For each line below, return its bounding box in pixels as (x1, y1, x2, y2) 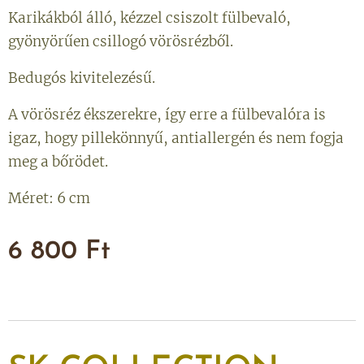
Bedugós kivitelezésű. (8, 69, 155, 87)
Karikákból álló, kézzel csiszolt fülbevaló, (8, 9, 291, 27)
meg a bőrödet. (8, 153, 108, 171)
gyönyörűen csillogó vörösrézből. (8, 32, 233, 50)
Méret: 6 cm (8, 189, 90, 207)
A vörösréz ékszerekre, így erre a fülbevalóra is (8, 106, 326, 123)
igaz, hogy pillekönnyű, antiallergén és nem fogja (8, 129, 344, 147)
